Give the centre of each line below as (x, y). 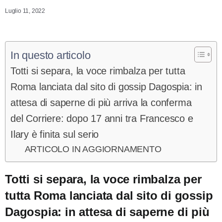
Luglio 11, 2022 (25, 11)
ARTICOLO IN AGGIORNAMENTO (93, 149)
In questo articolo (51, 55)
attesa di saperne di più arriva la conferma (101, 102)
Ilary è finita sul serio (55, 134)
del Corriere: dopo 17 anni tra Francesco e (102, 118)
